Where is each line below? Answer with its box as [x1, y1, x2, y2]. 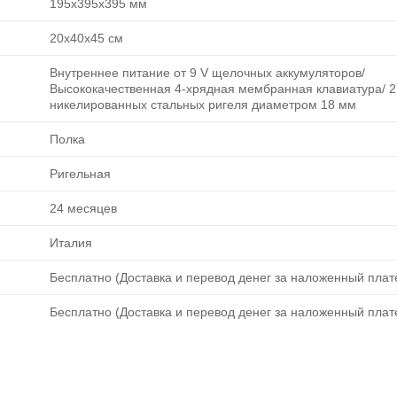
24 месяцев [50, 200, 117, 215]
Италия [50, 235, 92, 250]
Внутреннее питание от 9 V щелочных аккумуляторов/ [50, 65, 365, 80]
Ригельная [50, 166, 111, 181]
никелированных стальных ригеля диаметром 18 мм [50, 97, 356, 112]
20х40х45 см [50, 30, 123, 45]
